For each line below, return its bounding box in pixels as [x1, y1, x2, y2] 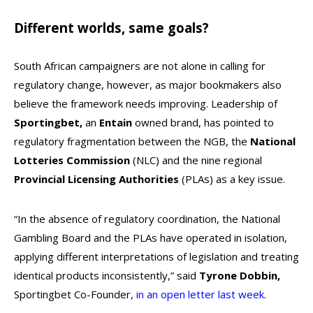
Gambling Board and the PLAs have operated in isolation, [14, 231, 287, 245]
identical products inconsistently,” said [14, 268, 199, 282]
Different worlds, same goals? [14, 19, 209, 36]
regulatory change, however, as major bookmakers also [14, 78, 282, 92]
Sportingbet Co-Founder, [14, 287, 136, 301]
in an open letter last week [136, 287, 264, 301]
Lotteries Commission [14, 153, 130, 167]
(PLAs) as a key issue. [179, 172, 285, 186]
